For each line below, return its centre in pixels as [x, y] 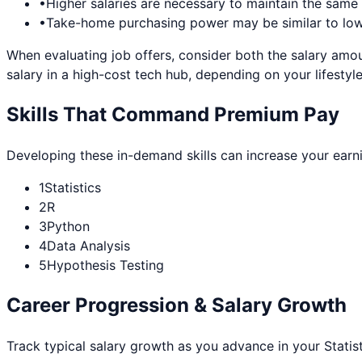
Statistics [73, 188]
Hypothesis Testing [105, 265]
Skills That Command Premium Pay [173, 115]
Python [68, 227]
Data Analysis [88, 246]
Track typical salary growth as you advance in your [165, 345]
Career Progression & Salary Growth [177, 305]
